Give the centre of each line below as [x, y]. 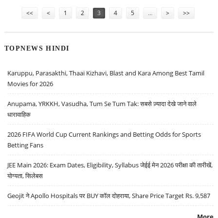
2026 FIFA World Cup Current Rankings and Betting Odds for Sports [104, 135]
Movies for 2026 [30, 84]
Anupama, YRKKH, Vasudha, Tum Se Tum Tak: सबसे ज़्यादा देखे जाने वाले [102, 104]
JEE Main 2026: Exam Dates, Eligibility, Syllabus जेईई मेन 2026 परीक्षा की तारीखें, [110, 165]
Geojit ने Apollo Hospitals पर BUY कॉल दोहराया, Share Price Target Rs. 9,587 [109, 196]
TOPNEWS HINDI [37, 48]
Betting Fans [26, 145]
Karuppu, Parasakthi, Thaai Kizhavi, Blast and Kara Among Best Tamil [106, 73]
